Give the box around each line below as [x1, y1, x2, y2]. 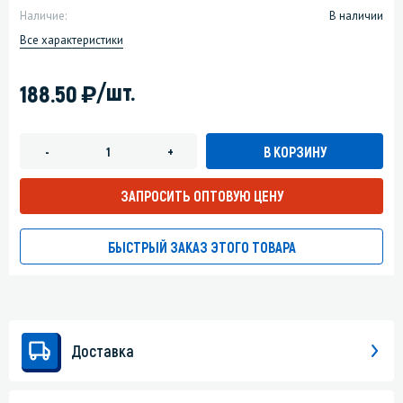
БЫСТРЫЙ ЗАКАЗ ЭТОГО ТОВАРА [107, 238, 296, 256]
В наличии [329, 8, 383, 24]
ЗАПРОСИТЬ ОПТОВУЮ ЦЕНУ [120, 187, 283, 205]
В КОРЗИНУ [263, 142, 327, 160]
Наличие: [20, 8, 67, 24]
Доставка [71, 341, 134, 362]
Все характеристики [20, 32, 123, 49]
